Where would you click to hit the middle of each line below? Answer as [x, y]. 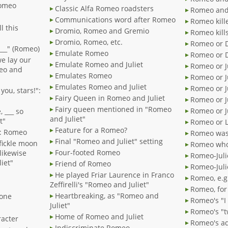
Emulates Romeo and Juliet [101, 87]
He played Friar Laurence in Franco [115, 175]
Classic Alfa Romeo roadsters [104, 9]
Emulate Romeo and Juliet [99, 65]
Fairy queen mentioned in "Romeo [113, 109]
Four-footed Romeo [88, 153]
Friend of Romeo [83, 164]
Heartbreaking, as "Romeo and [107, 196]
